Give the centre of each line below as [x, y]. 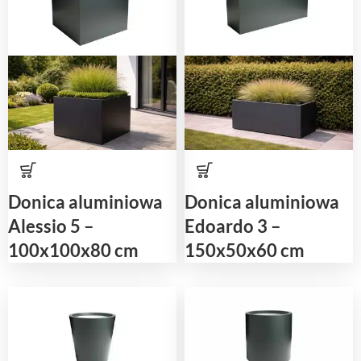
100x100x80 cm [73, 250]
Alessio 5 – [51, 226]
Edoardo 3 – [233, 226]
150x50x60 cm [245, 250]
